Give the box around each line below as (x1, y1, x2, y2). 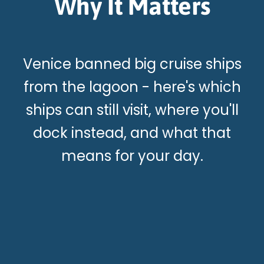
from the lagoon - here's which (23, 77, 241, 97)
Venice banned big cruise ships (22, 54, 242, 74)
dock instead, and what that (33, 123, 231, 143)
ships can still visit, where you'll (25, 100, 239, 120)
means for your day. (61, 146, 203, 166)
